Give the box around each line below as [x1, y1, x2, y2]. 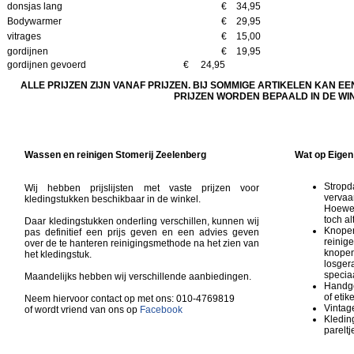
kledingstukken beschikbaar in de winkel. [24, 194, 201, 205]
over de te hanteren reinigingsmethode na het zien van [24, 238, 259, 250]
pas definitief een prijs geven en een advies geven [24, 227, 259, 239]
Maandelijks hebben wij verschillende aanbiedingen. [24, 271, 251, 283]
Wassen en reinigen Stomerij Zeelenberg [24, 149, 206, 161]
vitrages [7, 31, 41, 43]
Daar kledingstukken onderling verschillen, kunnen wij [24, 216, 259, 228]
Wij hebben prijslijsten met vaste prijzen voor [24, 183, 259, 194]
